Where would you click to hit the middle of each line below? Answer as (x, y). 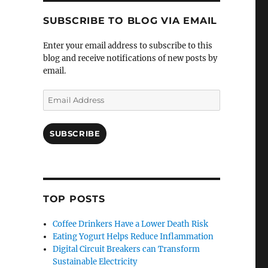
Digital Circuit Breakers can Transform (127, 249)
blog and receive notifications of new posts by (130, 59)
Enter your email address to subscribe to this (127, 46)
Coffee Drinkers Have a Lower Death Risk (131, 224)
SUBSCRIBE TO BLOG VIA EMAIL (130, 21)
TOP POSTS (74, 199)
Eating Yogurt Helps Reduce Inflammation (133, 237)
